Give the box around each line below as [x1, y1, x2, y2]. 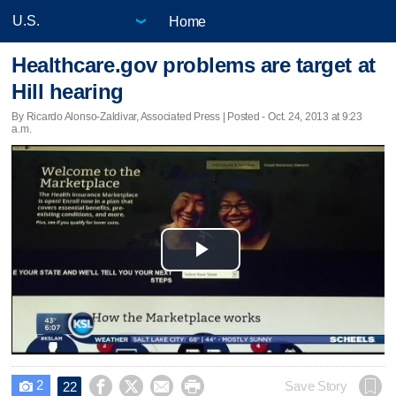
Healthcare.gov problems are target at [11, 53, 376, 78]
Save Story [285, 378, 347, 393]
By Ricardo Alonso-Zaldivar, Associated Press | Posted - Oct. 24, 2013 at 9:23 [11, 110, 363, 123]
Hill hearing [11, 80, 124, 104]
